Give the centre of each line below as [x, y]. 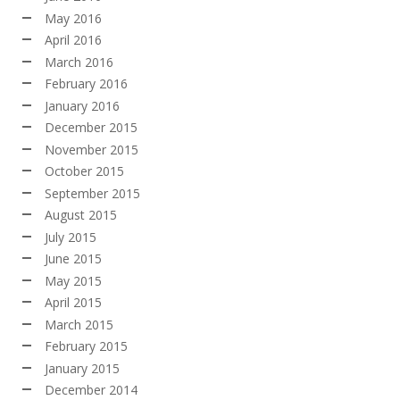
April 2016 [73, 40]
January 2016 [82, 105]
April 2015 [73, 303]
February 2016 [86, 84]
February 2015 [86, 346]
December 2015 [91, 128]
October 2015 [84, 171]
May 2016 [73, 18]
